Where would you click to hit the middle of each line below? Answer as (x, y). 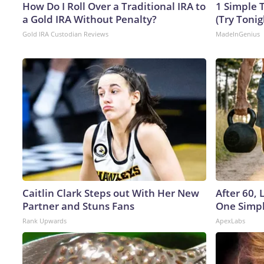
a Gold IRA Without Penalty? (90, 19)
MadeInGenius (238, 34)
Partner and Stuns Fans (78, 206)
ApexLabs (230, 220)
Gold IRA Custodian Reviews (65, 34)
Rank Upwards (44, 220)
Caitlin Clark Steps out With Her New (111, 193)
